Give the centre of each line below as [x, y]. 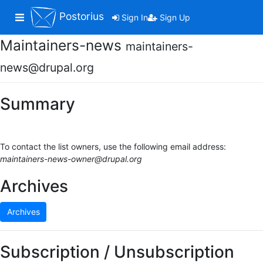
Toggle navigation [57, 16]
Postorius [80, 16]
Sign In [133, 17]
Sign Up [173, 17]
